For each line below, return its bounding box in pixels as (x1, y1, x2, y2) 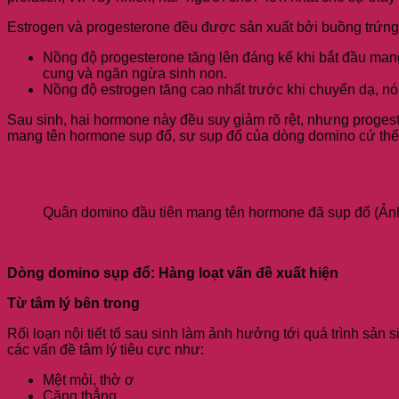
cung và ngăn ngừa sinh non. (43, 65, 227, 81)
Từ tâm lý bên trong (7, 295, 140, 311)
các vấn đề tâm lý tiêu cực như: (7, 341, 204, 357)
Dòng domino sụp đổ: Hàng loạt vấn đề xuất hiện (7, 265, 338, 281)
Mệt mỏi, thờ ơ (43, 371, 134, 387)
